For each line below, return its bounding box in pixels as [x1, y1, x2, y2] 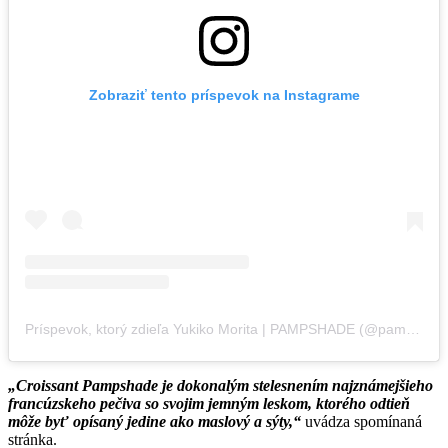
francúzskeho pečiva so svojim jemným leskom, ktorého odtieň [8, 394, 410, 412]
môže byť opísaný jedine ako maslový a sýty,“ [8, 412, 301, 430]
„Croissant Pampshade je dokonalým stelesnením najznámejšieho [8, 376, 433, 394]
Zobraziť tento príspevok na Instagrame [88, 86, 360, 103]
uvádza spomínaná [301, 412, 422, 430]
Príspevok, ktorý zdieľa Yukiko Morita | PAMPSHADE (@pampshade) [406, 320, 420, 337]
